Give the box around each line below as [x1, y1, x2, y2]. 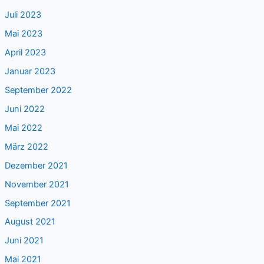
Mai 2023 [4, 28, 42, 39]
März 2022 [4, 141, 48, 152]
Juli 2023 [4, 9, 41, 21]
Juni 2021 [4, 235, 44, 246]
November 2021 [4, 179, 69, 190]
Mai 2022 [4, 122, 42, 133]
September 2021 [4, 197, 71, 209]
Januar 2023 [4, 65, 55, 77]
